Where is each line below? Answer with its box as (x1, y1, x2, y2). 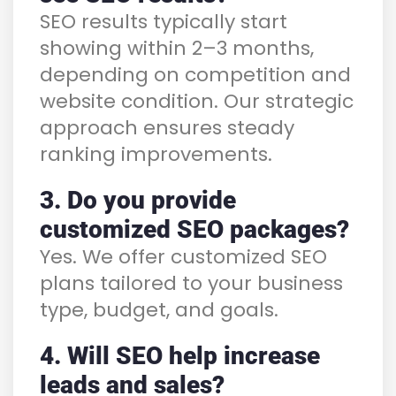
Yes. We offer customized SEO (40, 242, 327, 270)
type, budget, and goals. (40, 295, 278, 324)
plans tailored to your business (40, 269, 343, 297)
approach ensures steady (40, 113, 294, 141)
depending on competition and (40, 60, 351, 88)
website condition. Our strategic (40, 87, 354, 115)
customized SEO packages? (40, 214, 349, 244)
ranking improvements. (40, 140, 272, 168)
